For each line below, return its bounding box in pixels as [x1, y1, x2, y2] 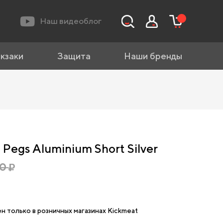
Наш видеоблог [40, 15, 102, 26]
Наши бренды [123, 51, 182, 61]
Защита [57, 51, 91, 61]
